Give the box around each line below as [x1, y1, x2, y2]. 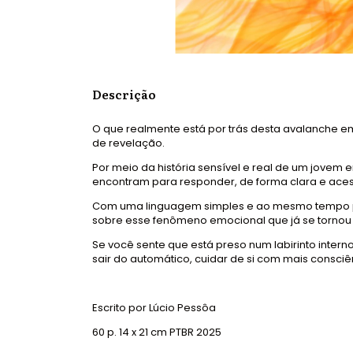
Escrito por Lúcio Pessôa [92, 299, 218, 315]
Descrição [92, 84, 156, 103]
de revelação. [92, 135, 165, 150]
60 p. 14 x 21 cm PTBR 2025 [92, 324, 221, 340]
